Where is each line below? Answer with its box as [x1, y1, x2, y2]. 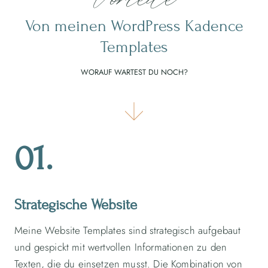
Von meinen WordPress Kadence [25, 17, 243, 36]
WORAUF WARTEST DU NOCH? [80, 66, 188, 78]
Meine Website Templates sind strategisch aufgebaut [14, 223, 241, 237]
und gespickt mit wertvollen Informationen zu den [14, 239, 227, 254]
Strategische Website [14, 196, 137, 214]
